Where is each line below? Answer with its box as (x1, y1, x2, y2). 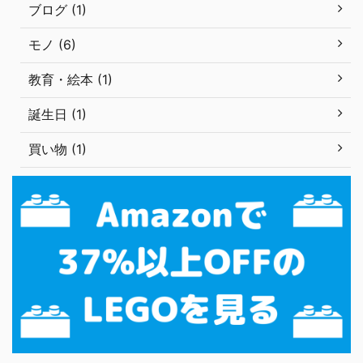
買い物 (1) (28, 140, 87, 157)
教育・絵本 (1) (28, 70, 113, 88)
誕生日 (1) (28, 105, 87, 122)
